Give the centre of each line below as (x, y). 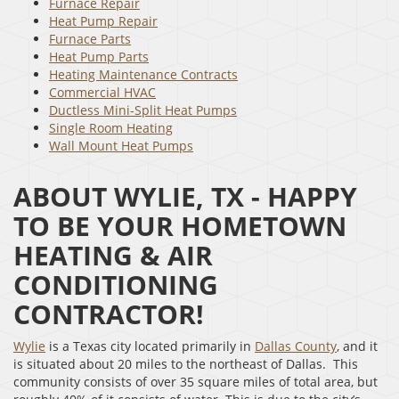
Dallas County (296, 346)
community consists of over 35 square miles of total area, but (195, 381)
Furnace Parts (90, 38)
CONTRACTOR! (109, 313)
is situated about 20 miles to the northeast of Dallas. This (186, 363)
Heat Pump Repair (103, 20)
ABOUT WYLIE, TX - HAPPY (185, 196)
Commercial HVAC (102, 92)
